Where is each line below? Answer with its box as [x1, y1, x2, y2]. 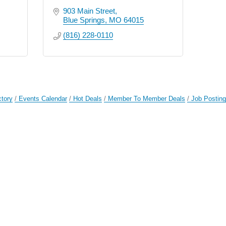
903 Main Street [63, 6, 115, 15]
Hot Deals [73, 94, 102, 102]
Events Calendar [19, 94, 68, 102]
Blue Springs [63, 15, 105, 24]
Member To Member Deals [108, 94, 186, 102]
